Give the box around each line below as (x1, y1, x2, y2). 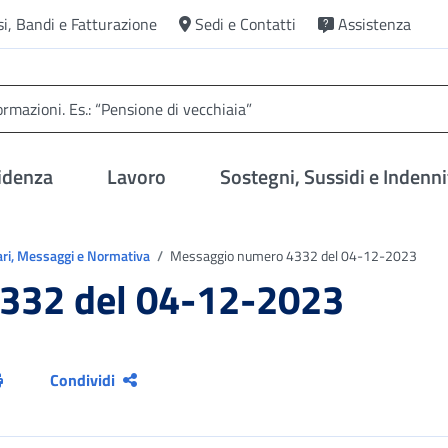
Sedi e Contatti (195, 12, 296, 36)
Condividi (50, 368, 116, 392)
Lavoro (107, 161, 167, 192)
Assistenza (338, 12, 411, 36)
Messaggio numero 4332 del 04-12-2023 (167, 245, 417, 266)
